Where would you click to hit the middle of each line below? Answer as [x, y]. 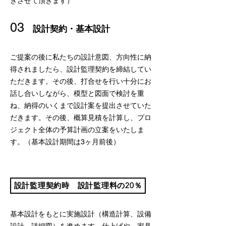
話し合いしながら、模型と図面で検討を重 [77, 93]
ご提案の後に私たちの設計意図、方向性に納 [81, 57]
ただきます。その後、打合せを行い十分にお [81, 81]
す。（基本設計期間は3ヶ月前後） [65, 142]
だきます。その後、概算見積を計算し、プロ [81, 118]
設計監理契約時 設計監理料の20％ [78, 185]
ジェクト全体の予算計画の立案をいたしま [77, 130]
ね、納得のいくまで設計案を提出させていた [81, 105]
